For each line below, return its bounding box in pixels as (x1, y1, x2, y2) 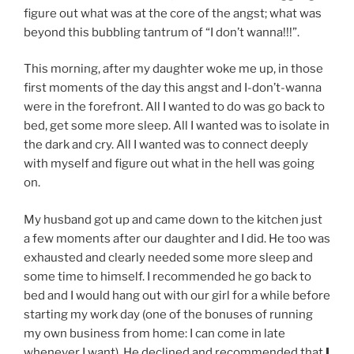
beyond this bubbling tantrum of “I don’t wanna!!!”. (24, 24, 299, 40)
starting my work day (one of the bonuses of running (24, 307, 313, 322)
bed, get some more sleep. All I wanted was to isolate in (24, 119, 330, 134)
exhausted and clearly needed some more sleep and (24, 250, 313, 265)
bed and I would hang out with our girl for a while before (24, 288, 330, 303)
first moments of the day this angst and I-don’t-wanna (24, 81, 322, 96)
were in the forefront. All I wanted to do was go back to (24, 100, 325, 115)
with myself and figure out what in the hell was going (24, 156, 314, 171)
